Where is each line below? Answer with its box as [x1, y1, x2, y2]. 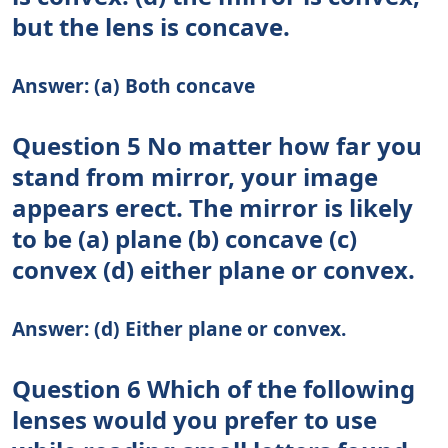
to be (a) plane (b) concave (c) [12, 222, 357, 256]
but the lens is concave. [12, 10, 290, 44]
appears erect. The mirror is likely [12, 191, 413, 225]
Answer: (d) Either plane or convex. [12, 315, 346, 343]
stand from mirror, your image [12, 160, 378, 194]
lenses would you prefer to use [12, 403, 377, 437]
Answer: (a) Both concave [12, 72, 255, 100]
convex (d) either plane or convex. [12, 253, 415, 287]
